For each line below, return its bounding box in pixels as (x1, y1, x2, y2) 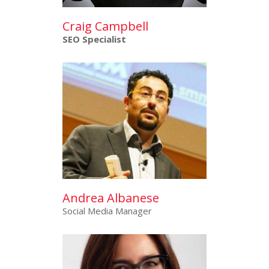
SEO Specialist (62, 33, 126, 46)
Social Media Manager (62, 205, 152, 217)
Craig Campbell (62, 18, 148, 35)
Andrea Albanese (62, 190, 159, 207)
